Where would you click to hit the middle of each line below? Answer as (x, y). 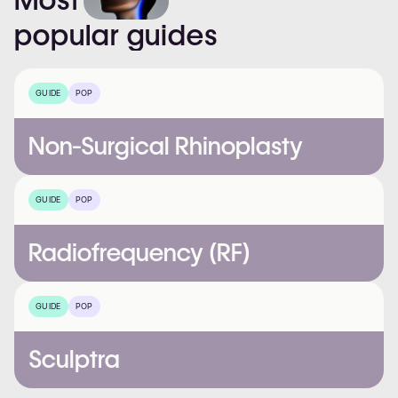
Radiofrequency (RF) (139, 252)
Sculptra (74, 359)
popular (67, 35)
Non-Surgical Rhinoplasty (166, 146)
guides (172, 35)
